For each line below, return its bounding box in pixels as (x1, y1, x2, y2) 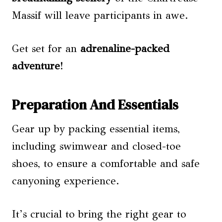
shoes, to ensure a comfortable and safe (12, 157, 200, 170)
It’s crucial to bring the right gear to (12, 208, 186, 221)
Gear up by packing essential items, (12, 122, 180, 135)
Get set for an (12, 42, 80, 55)
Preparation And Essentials (12, 95, 178, 114)
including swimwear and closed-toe (12, 140, 181, 153)
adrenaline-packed (80, 42, 169, 55)
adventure (12, 59, 60, 72)
